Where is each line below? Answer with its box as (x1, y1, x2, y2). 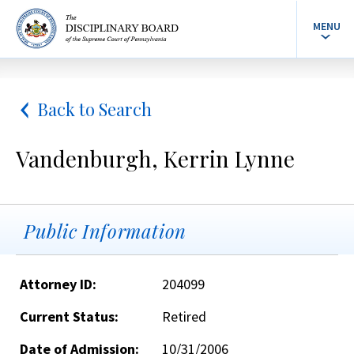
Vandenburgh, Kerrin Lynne (16, 144, 295, 173)
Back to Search (37, 97, 152, 121)
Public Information (24, 218, 186, 243)
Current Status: (20, 307, 119, 326)
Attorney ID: (20, 275, 96, 293)
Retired (162, 307, 206, 326)
